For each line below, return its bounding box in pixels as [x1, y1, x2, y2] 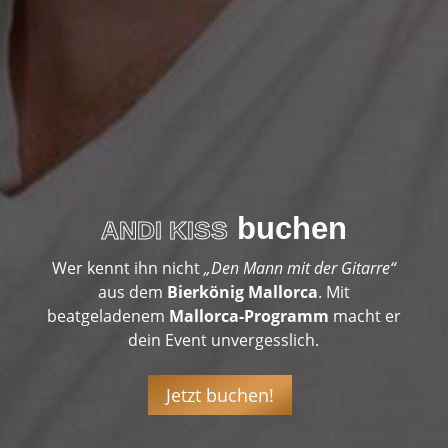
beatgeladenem [46, 305, 169, 328]
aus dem [97, 281, 167, 304]
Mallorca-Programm [168, 305, 333, 328]
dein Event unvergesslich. [128, 329, 320, 352]
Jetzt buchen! [165, 383, 274, 407]
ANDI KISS [100, 216, 228, 245]
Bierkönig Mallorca [166, 281, 318, 304]
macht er [332, 305, 401, 328]
